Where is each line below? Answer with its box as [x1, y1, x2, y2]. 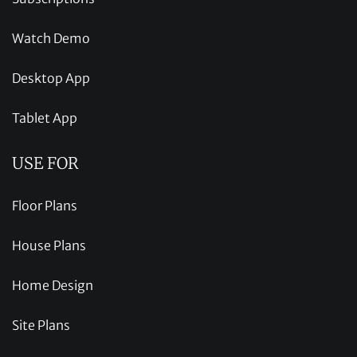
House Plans [12, 237, 86, 253]
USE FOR [12, 152, 79, 173]
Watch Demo [12, 29, 90, 46]
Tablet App [12, 109, 77, 126]
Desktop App [12, 69, 90, 86]
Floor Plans [12, 197, 77, 214]
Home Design [12, 277, 93, 293]
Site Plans [12, 316, 70, 333]
